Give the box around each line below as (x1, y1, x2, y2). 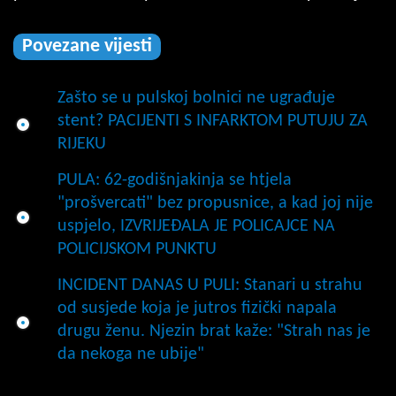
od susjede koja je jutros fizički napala (57, 299, 337, 317)
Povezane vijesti (22, 35, 152, 57)
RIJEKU (57, 134, 106, 153)
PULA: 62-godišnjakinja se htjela (57, 171, 292, 189)
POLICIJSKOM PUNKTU (57, 240, 217, 258)
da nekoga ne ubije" (57, 345, 204, 363)
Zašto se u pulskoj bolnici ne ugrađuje (57, 88, 335, 107)
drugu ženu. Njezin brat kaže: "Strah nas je (57, 322, 370, 340)
